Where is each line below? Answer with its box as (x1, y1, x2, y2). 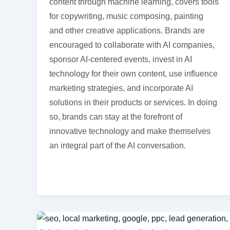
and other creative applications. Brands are (49, 26, 205, 35)
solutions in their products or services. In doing (49, 98, 217, 107)
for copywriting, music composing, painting (49, 11, 203, 21)
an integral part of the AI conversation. (49, 141, 186, 150)
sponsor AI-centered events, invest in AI (49, 54, 192, 64)
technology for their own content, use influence (49, 69, 218, 78)
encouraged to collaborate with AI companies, (49, 40, 215, 49)
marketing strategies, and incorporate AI (49, 83, 193, 92)
